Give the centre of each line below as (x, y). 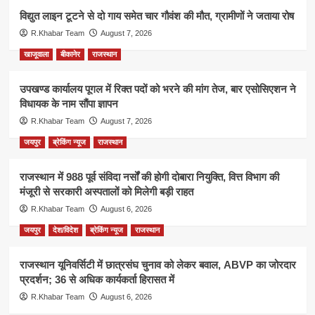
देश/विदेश (65, 230)
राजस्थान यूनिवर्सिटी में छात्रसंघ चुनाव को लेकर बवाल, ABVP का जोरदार (157, 264)
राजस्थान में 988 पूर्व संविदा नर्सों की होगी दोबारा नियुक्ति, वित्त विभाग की (149, 176)
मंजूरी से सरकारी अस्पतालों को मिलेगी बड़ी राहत (106, 191)
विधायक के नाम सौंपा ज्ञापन (69, 103)
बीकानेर (70, 54)
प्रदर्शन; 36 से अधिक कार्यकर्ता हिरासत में (97, 279)
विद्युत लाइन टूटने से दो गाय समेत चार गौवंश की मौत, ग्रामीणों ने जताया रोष (156, 15)
